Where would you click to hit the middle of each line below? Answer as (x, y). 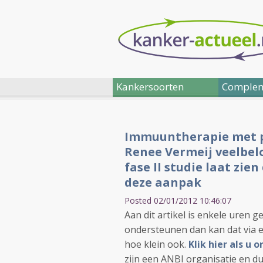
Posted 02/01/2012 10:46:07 (178, 200)
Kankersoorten (150, 87)
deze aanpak (163, 182)
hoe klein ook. (156, 244)
